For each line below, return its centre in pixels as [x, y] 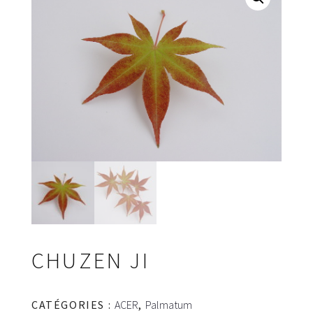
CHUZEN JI [90, 260]
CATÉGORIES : [73, 304]
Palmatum [169, 304]
